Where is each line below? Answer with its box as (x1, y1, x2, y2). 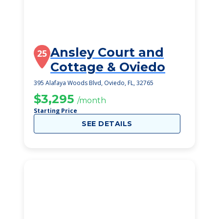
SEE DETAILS (82, 119, 132, 128)
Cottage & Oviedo (50, 60, 165, 74)
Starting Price (34, 107, 77, 115)
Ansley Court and (50, 45, 164, 60)
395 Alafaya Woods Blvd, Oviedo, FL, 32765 (34, 79, 153, 87)
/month (77, 96, 106, 105)
